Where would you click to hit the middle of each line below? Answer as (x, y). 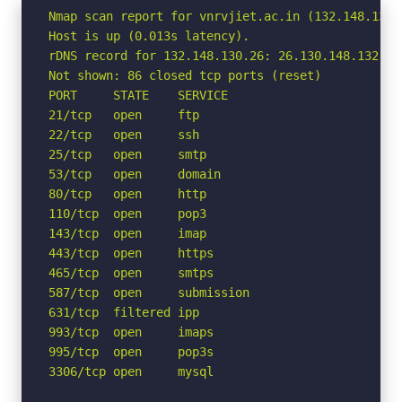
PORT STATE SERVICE (138, 95)
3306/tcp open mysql (131, 371)
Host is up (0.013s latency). (149, 35)
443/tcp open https (131, 253)
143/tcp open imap (127, 233)
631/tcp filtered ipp (124, 312)
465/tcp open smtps (131, 272)
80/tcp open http (127, 193)
